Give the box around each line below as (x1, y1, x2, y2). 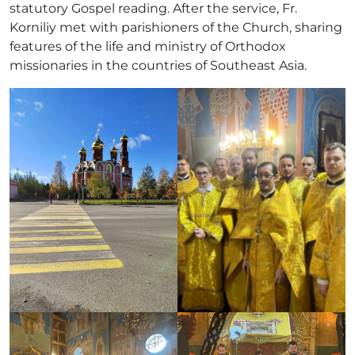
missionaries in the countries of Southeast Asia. (10, 58, 307, 74)
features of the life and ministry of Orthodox (10, 39, 286, 55)
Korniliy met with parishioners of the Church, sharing (10, 20, 342, 36)
